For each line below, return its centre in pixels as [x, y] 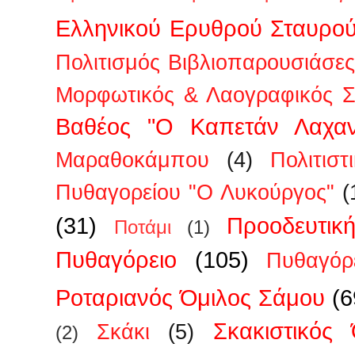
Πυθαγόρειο [116, 259]
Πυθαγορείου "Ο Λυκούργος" [195, 192]
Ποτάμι [142, 227]
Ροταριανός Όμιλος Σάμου [190, 297]
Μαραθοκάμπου [132, 160]
